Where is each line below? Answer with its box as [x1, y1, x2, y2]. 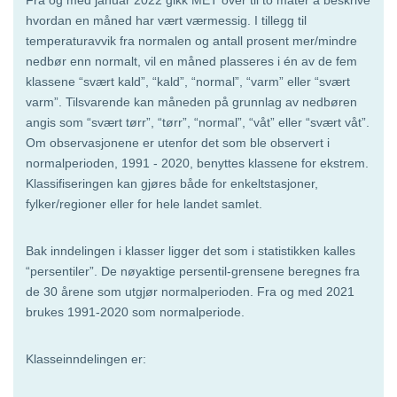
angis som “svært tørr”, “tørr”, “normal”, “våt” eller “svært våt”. [26, 114, 370, 129]
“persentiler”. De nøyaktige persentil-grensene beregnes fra [26, 263, 360, 278]
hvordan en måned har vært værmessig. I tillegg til [26, 12, 307, 27]
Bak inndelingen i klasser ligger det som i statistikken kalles [26, 243, 355, 258]
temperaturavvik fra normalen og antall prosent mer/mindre [26, 33, 357, 48]
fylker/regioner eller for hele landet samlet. [26, 196, 262, 211]
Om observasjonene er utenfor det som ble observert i [26, 135, 330, 150]
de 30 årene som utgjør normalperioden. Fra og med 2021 [26, 284, 354, 299]
